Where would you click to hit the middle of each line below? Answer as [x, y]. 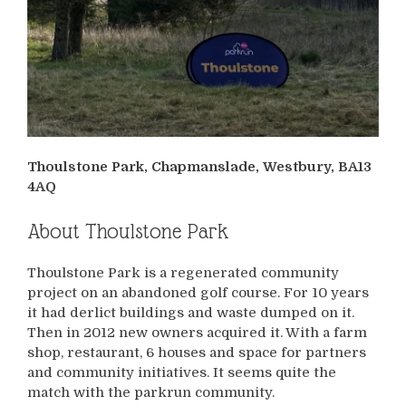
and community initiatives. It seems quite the [182, 372]
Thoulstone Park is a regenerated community [183, 272]
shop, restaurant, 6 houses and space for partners [197, 352]
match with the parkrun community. [151, 392]
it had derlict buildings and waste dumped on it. [191, 312]
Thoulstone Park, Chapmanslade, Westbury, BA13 [199, 167]
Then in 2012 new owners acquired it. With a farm [197, 332]
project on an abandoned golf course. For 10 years [198, 292]
